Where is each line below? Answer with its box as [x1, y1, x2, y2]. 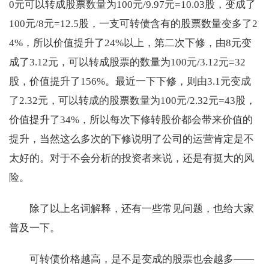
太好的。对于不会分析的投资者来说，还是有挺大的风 [9, 153, 254, 165]
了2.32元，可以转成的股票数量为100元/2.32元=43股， [9, 95, 256, 107]
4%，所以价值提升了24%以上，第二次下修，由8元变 [9, 37, 252, 49]
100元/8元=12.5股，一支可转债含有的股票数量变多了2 [9, 18, 258, 30]
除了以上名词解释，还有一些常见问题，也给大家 [29, 203, 254, 215]
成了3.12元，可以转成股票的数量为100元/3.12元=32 [9, 56, 246, 68]
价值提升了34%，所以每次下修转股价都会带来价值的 [9, 114, 253, 126]
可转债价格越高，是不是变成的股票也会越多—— [29, 253, 254, 265]
